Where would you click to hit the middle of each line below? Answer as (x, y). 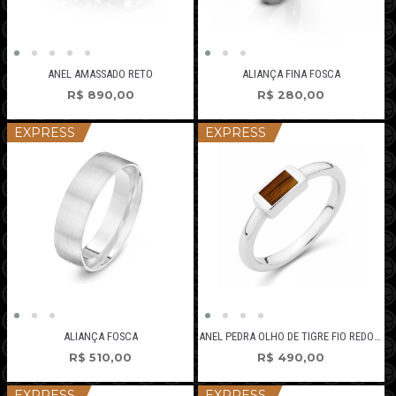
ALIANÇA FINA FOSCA (291, 73)
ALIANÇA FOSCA (100, 336)
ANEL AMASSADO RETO (101, 73)
